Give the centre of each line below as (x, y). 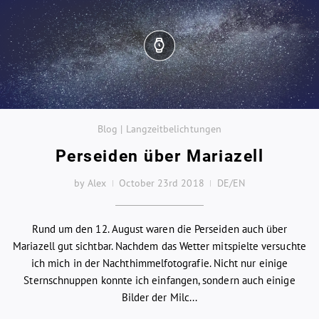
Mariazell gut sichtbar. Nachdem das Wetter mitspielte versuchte (159, 246)
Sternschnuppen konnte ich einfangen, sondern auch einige (159, 280)
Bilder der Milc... (159, 297)
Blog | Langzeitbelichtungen (159, 129)
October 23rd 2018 (162, 183)
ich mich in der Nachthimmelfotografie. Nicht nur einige (159, 263)
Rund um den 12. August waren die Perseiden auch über (159, 229)
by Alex (90, 183)
